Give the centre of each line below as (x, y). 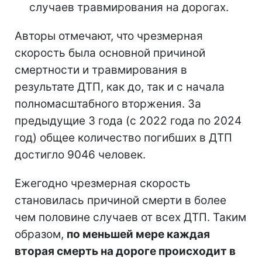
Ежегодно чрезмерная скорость (103, 183)
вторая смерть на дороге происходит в (125, 251)
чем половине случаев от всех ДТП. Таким (130, 217)
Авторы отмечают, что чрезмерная (109, 36)
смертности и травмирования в (101, 70)
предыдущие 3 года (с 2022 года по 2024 (128, 121)
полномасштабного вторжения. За (108, 104)
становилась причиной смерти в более (120, 200)
